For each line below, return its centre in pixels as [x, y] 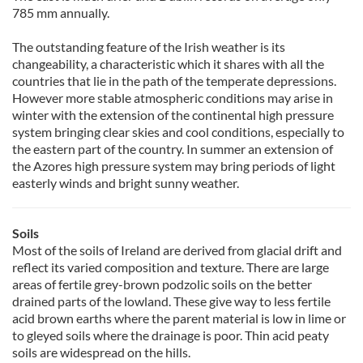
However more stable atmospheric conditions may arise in [173, 98]
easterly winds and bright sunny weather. [126, 183]
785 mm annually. [61, 13]
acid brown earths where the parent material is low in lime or [179, 318]
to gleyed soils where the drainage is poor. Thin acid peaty [171, 335]
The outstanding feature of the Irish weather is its [149, 47]
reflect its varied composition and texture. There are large [171, 267]
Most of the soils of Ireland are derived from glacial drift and [177, 250]
